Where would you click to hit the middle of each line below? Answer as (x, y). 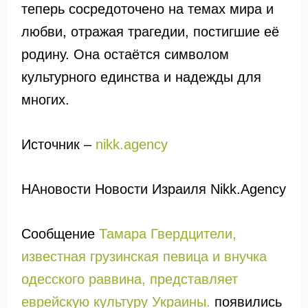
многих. (45, 100)
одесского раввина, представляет (129, 279)
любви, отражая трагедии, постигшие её (150, 32)
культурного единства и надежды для (141, 77)
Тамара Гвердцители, (167, 234)
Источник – (58, 144)
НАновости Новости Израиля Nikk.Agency (153, 189)
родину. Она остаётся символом (125, 54)
